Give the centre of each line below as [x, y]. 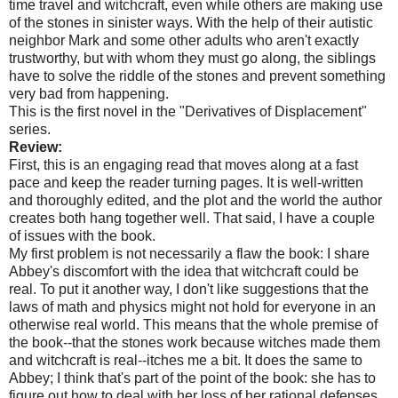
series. [30, 129]
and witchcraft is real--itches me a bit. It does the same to [186, 360]
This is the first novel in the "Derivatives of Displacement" [188, 111]
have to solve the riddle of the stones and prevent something [197, 76]
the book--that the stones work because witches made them [195, 342]
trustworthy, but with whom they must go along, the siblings [192, 58]
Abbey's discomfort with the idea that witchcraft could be [184, 271]
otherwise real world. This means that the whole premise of [193, 324]
